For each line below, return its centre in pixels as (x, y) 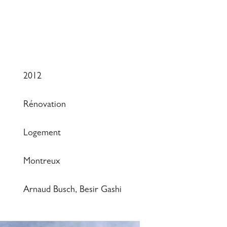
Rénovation (45, 105)
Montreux (42, 162)
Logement (42, 134)
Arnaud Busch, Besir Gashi (73, 190)
